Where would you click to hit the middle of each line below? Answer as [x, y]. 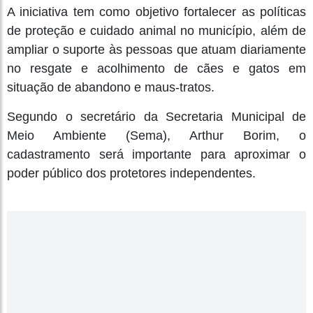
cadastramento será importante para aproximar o [156, 154]
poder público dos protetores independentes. [131, 173]
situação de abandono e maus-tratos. [111, 87]
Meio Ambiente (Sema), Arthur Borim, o [156, 135]
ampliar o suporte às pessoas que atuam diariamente [156, 49]
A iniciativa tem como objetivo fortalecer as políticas [156, 12]
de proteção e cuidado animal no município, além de [156, 30]
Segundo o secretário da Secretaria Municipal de [156, 116]
